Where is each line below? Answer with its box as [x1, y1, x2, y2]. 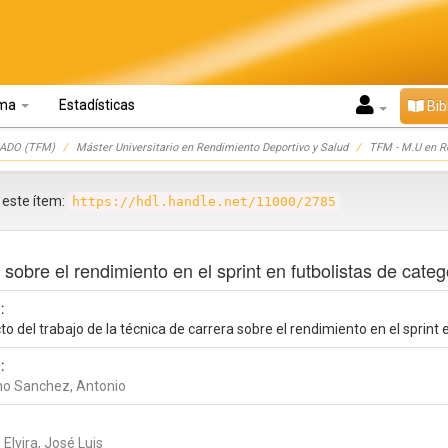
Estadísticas [59, 97, 135, 113]
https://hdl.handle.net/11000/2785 [72, 194, 336, 209]
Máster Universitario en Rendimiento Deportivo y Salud [76, 141, 348, 154]
